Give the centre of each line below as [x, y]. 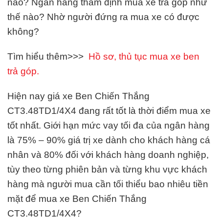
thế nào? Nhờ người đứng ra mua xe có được [103, 17]
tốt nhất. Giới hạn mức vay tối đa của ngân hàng [109, 125]
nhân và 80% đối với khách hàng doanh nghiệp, [108, 154]
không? [23, 32]
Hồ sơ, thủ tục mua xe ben [144, 56]
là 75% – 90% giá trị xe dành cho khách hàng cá [109, 140]
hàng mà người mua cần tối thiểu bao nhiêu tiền [108, 184]
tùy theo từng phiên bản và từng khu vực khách [107, 169]
